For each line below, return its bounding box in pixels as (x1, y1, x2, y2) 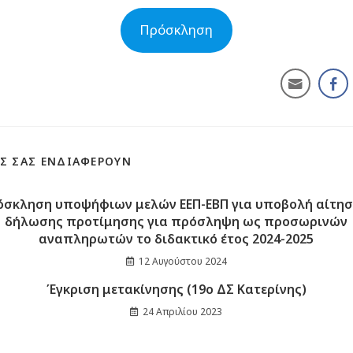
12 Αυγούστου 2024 (138, 254, 227, 268)
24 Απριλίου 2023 (143, 304, 223, 318)
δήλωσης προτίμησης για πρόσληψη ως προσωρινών (5, 212, 348, 230)
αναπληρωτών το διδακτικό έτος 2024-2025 (39, 229, 314, 247)
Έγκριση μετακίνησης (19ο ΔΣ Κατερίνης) (46, 280, 307, 298)
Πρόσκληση (139, 20, 214, 39)
